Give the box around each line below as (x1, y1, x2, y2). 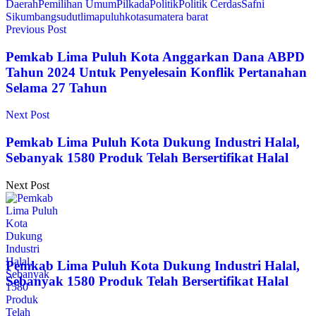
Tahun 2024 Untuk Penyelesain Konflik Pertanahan (6, 64, 307, 80)
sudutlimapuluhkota (56, 10, 144, 23)
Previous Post (6, 23, 66, 35)
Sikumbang (6, 10, 56, 23)
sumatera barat (144, 10, 208, 23)
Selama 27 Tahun (6, 80, 107, 95)
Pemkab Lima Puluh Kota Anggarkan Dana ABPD (6, 49, 305, 64)
